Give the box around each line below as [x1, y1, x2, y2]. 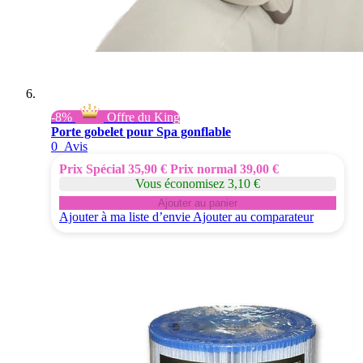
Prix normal [170, 161, 237, 176]
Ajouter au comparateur [193, 209, 314, 224]
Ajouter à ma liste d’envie [59, 209, 190, 224]
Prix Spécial [59, 161, 125, 176]
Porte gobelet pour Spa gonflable [51, 124, 231, 139]
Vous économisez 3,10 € [135, 176, 260, 190]
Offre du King [104, 109, 180, 124]
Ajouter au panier [158, 196, 237, 209]
